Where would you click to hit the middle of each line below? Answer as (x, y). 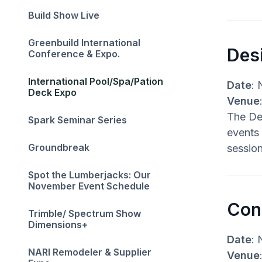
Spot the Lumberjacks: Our (89, 175)
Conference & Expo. (74, 54)
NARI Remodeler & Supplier (90, 252)
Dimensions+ (59, 225)
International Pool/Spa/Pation (96, 81)
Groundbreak (59, 147)
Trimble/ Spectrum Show (85, 213)
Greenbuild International (84, 43)
